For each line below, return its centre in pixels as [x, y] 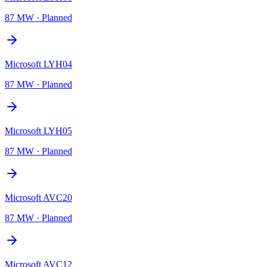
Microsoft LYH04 [38, 64]
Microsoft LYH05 [38, 131]
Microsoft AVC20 [38, 197]
